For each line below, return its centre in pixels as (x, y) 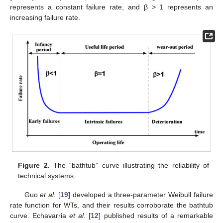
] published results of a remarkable (156, 216)
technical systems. (47, 175)
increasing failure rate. (45, 17)
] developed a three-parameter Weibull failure (141, 195)
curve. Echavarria (40, 216)
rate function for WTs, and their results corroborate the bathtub (111, 205)
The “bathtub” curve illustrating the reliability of (129, 165)
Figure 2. (34, 165)
